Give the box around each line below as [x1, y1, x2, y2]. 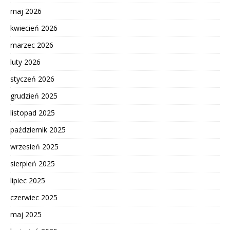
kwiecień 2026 [10, 23, 57, 33]
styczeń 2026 [10, 73, 54, 84]
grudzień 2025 [10, 90, 57, 101]
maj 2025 [10, 209, 42, 219]
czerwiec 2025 [10, 192, 57, 202]
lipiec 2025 [10, 175, 45, 185]
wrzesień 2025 [10, 141, 59, 151]
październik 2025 [10, 124, 66, 135]
